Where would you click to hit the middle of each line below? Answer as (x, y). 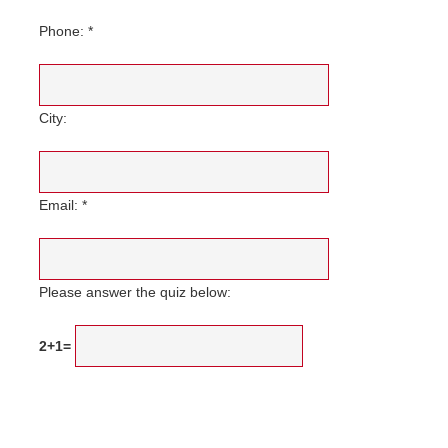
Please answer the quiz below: (135, 292)
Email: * (63, 205)
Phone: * (66, 31)
